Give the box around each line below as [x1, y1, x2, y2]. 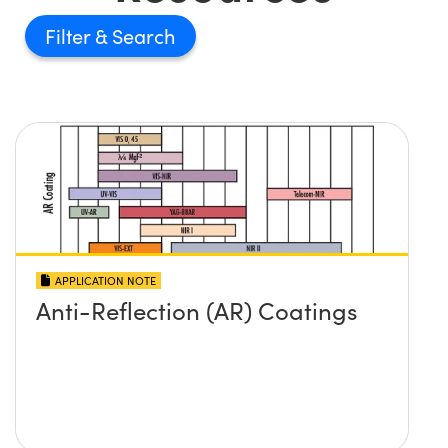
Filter [45, 22, 95, 50]
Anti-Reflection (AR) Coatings [36, 294, 357, 327]
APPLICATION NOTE [55, 273, 156, 289]
